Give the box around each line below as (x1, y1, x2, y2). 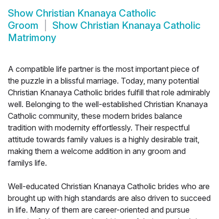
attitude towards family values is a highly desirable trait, (8, 134, 199, 145)
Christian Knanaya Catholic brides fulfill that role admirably (8, 88, 210, 98)
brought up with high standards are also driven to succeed (8, 193, 211, 203)
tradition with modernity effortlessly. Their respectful (8, 123, 190, 133)
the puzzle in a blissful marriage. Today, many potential (8, 76, 199, 86)
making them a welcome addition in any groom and (8, 146, 186, 156)
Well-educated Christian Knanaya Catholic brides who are (8, 181, 210, 192)
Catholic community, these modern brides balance (8, 111, 182, 121)
